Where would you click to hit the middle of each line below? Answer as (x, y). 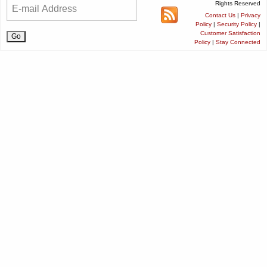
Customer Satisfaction (230, 33)
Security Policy (237, 24)
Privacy (251, 15)
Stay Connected (238, 42)
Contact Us (220, 15)
